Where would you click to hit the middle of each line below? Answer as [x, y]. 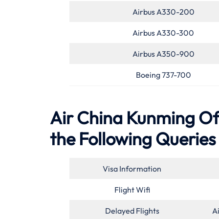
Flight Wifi [132, 190]
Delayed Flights [132, 211]
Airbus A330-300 [163, 33]
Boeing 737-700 [163, 75]
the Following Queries [133, 139]
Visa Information [132, 169]
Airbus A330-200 [163, 11]
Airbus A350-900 [163, 54]
